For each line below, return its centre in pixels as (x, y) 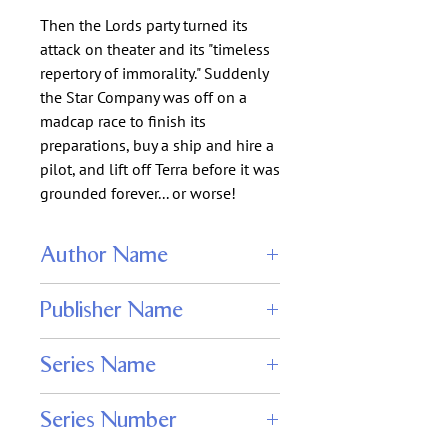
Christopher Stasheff (102, 293)
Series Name (98, 365)
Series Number (108, 420)
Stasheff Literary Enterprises (127, 348)
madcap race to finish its (123, 121)
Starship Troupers (94, 403)
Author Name (104, 255)
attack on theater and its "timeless (155, 49)
